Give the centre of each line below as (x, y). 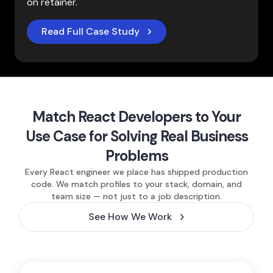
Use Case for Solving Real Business (136, 136)
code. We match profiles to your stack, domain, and (136, 184)
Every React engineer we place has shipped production (136, 172)
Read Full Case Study (90, 31)
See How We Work (130, 217)
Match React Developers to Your (136, 117)
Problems (136, 156)
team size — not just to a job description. (136, 196)
